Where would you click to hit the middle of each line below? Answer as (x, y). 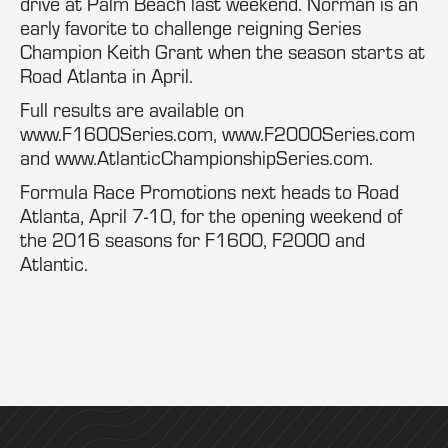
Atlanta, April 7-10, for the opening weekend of (211, 215)
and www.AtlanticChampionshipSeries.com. (196, 157)
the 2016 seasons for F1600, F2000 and (192, 239)
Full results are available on (132, 109)
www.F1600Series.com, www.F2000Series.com (217, 133)
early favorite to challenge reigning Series (190, 27)
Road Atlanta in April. (106, 75)
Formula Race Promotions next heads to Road (209, 191)
